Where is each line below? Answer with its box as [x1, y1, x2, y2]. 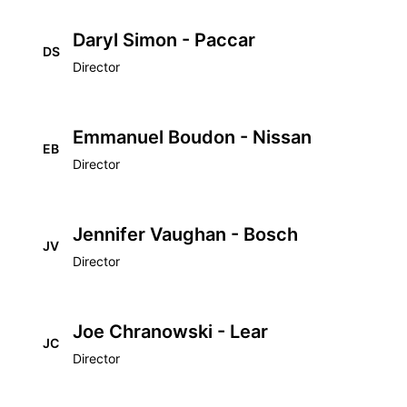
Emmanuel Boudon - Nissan [73, 126, 312, 148]
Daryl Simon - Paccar [73, 29, 255, 51]
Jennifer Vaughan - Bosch [73, 223, 298, 245]
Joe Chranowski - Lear [73, 321, 268, 342]
